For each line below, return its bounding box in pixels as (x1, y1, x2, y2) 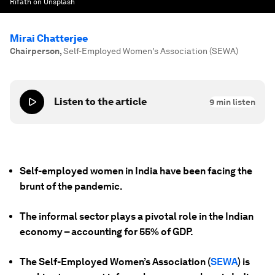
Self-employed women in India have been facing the (20, 165, 252, 177)
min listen (214, 97, 255, 107)
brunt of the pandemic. (20, 180, 123, 192)
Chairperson (10, 46, 60, 56)
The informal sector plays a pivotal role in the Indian (20, 211, 254, 222)
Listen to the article (54, 96, 147, 107)
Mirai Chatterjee (10, 33, 88, 44)
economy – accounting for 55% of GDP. (20, 226, 193, 238)
